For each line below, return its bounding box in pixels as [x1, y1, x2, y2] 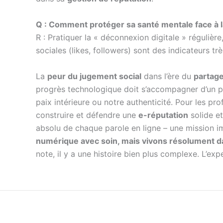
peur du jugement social [47, 71, 141, 81]
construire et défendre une [36, 110, 138, 120]
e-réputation [138, 110, 188, 120]
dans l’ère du [141, 71, 194, 81]
